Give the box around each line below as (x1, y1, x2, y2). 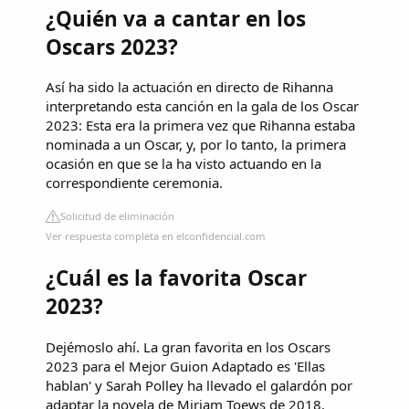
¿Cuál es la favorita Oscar (46, 264, 307, 293)
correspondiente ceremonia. (46, 173, 223, 193)
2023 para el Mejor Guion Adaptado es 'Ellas (46, 356, 325, 375)
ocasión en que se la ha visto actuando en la (46, 154, 321, 173)
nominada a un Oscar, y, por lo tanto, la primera (46, 135, 346, 154)
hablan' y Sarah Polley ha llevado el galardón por (46, 375, 352, 394)
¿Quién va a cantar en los (46, 4, 306, 33)
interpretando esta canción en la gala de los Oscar (46, 97, 359, 116)
